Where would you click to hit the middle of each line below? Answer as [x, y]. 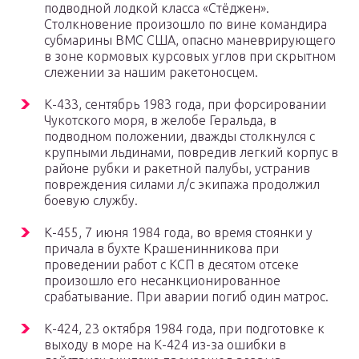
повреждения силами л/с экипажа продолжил [182, 185]
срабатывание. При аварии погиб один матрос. [186, 297]
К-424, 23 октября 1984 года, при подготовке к [184, 329]
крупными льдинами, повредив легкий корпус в [191, 153]
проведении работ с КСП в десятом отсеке [171, 265]
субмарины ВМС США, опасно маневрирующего [190, 40]
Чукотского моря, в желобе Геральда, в [160, 121]
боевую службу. [91, 201]
